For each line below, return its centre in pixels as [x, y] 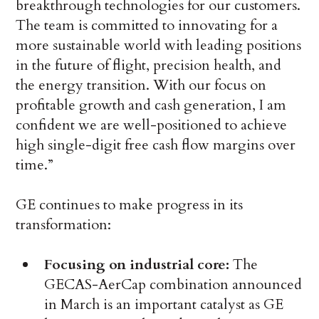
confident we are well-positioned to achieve [152, 125]
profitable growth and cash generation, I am [151, 105]
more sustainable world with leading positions [159, 46]
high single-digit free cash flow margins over [156, 145]
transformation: [64, 225]
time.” [35, 165]
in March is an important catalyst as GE [164, 305]
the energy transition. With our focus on [141, 85]
